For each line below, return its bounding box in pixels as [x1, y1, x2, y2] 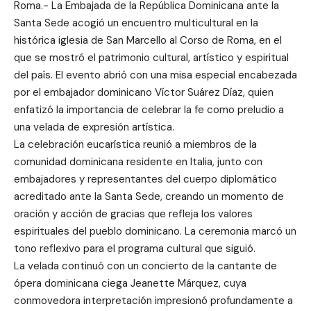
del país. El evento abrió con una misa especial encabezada [14, 68, 297, 82]
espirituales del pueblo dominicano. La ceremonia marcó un [14, 224, 296, 238]
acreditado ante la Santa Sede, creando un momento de [14, 190, 284, 203]
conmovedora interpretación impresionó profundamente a [14, 294, 293, 308]
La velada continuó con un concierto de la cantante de [14, 259, 277, 273]
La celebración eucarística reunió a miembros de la [14, 137, 257, 151]
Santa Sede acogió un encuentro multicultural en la [14, 16, 258, 30]
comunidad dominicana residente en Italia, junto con [14, 155, 262, 169]
